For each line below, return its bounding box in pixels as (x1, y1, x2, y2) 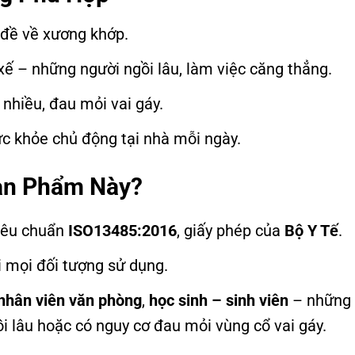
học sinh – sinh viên (149, 290, 288, 310)
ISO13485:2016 (68, 220, 177, 240)
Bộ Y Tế (284, 220, 338, 240)
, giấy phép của (177, 220, 284, 240)
